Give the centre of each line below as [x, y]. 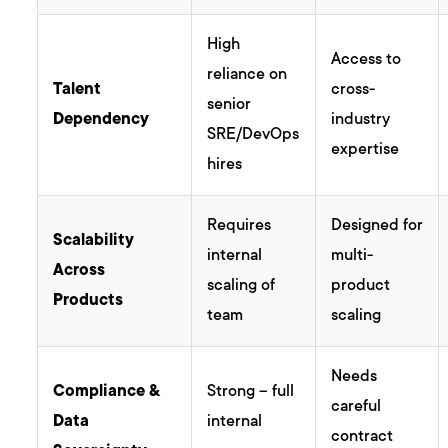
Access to [366, 60]
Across [79, 271]
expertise [365, 150]
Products [88, 301]
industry [361, 120]
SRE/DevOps [253, 135]
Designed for [377, 226]
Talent [77, 90]
